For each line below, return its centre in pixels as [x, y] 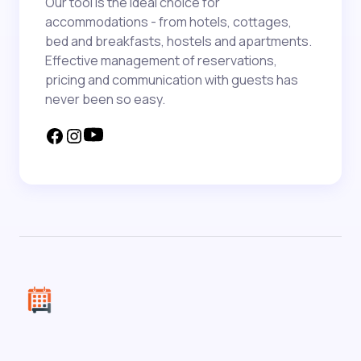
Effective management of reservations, [161, 61]
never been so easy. [105, 100]
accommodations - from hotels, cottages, [168, 22]
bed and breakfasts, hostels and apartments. [178, 41]
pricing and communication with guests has [172, 80]
